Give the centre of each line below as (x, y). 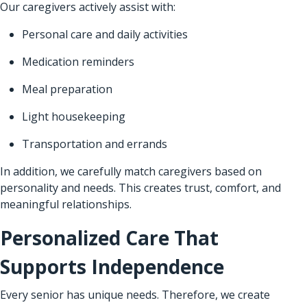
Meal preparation (67, 89)
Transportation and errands (95, 144)
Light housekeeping (74, 116)
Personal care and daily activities (105, 34)
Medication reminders (78, 61)
